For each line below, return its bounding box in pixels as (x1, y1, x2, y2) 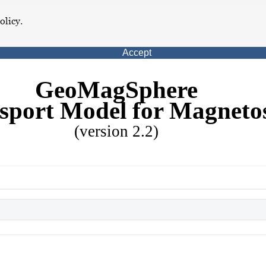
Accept (122, 47, 151, 58)
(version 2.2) (74, 122, 159, 140)
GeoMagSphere (35, 76, 198, 103)
